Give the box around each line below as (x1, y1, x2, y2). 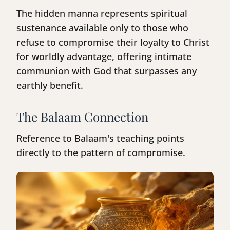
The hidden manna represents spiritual (16, 7, 187, 20)
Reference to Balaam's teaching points (16, 132, 184, 145)
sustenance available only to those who (16, 22, 188, 34)
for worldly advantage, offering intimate (16, 50, 191, 63)
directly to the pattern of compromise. (16, 146, 185, 159)
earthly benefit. (16, 79, 83, 92)
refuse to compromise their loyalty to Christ (16, 36, 209, 49)
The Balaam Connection (16, 108, 148, 125)
